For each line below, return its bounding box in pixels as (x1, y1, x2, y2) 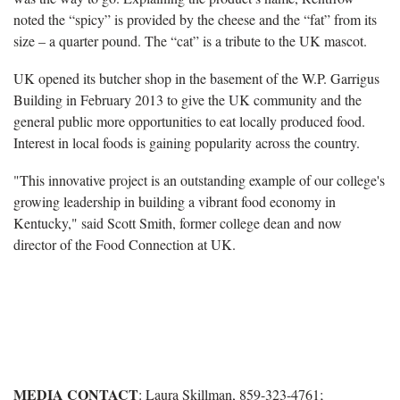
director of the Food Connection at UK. (13, 234, 236, 254)
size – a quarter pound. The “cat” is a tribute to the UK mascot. (13, 30, 367, 50)
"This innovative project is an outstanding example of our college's (13, 170, 385, 189)
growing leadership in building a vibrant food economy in (13, 191, 336, 211)
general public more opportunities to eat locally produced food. (13, 111, 365, 130)
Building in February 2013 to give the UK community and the (13, 89, 362, 109)
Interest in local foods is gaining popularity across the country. (13, 132, 360, 152)
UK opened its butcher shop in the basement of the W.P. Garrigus (13, 68, 379, 87)
